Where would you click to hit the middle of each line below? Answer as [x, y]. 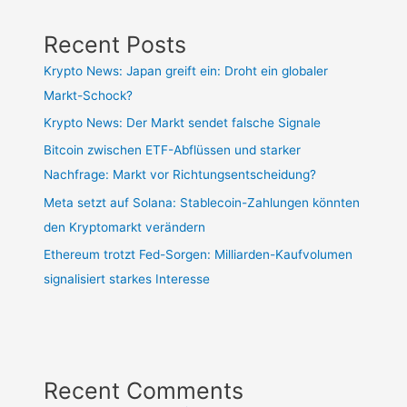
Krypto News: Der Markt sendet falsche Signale [183, 123]
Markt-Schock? [89, 95]
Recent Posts [115, 44]
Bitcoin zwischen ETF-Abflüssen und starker [173, 150]
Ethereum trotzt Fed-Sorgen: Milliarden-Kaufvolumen [199, 255]
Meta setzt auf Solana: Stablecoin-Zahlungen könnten [202, 202]
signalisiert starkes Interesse [127, 279]
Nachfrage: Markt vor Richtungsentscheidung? [180, 175]
